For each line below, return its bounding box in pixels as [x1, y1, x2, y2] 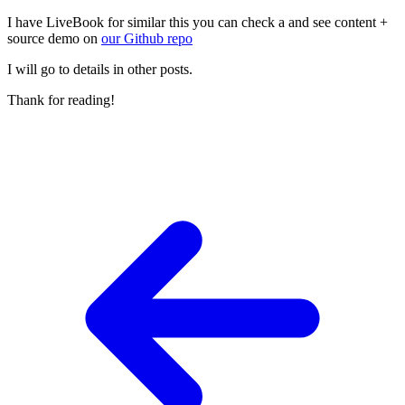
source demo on [7, 30, 101, 46]
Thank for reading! [7, 91, 115, 108]
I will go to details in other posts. [7, 61, 193, 77]
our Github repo [101, 30, 193, 46]
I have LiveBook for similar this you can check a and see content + [7, 14, 388, 30]
